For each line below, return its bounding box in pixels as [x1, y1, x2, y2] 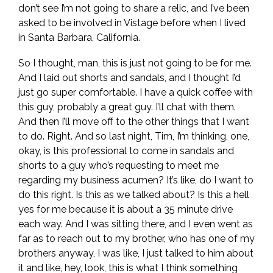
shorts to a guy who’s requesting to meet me [18, 160, 219, 171]
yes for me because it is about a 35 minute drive [18, 204, 233, 215]
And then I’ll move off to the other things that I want [18, 116, 249, 127]
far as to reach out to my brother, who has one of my [18, 233, 255, 244]
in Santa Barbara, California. [18, 32, 143, 43]
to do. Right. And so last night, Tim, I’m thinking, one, [18, 130, 249, 142]
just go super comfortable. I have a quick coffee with [18, 87, 253, 98]
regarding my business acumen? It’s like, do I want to [18, 174, 253, 186]
